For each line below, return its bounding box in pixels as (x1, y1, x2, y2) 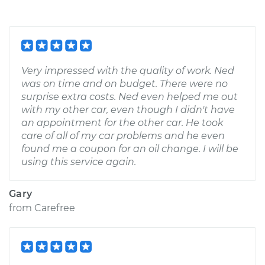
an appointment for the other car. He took (21, 117, 223, 128)
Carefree (34, 202, 75, 214)
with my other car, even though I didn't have (21, 104, 235, 115)
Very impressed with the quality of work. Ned (21, 65, 234, 76)
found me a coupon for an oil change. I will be (21, 143, 238, 154)
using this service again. (21, 156, 136, 167)
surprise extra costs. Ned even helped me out (21, 91, 238, 102)
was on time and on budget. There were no (21, 78, 228, 89)
